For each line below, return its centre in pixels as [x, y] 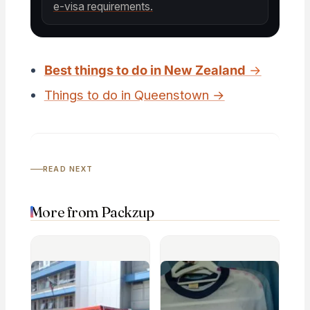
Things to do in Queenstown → [134, 94]
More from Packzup [92, 212]
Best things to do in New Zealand [145, 70]
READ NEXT [68, 170]
